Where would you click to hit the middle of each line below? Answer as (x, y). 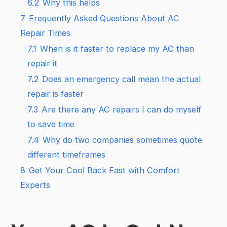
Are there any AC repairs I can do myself (122, 109)
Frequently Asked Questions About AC (104, 18)
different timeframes (67, 154)
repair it (43, 63)
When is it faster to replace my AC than (117, 48)
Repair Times (46, 33)
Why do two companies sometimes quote (123, 140)
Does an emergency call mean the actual (122, 79)
